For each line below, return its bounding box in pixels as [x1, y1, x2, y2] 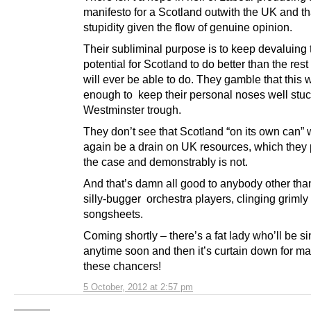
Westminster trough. [83, 103, 181, 116]
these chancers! [83, 259, 164, 272]
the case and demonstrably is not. [83, 155, 248, 168]
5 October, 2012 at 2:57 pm [83, 281, 193, 292]
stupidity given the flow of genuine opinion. [83, 20, 295, 33]
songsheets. [83, 207, 143, 220]
